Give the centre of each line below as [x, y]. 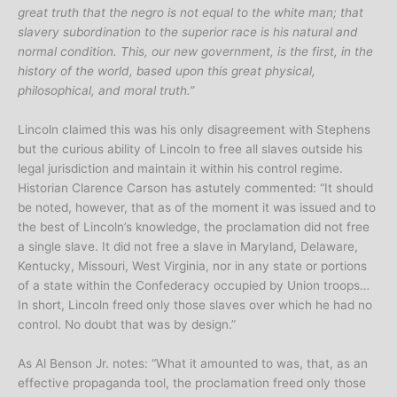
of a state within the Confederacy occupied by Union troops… [194, 286]
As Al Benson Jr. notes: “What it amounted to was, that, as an [193, 364]
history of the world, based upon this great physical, [167, 71]
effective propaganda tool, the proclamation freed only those [192, 383]
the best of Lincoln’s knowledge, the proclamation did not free [194, 227]
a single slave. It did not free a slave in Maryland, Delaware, [188, 247]
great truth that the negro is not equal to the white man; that [191, 13]
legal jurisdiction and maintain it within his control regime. [180, 169]
